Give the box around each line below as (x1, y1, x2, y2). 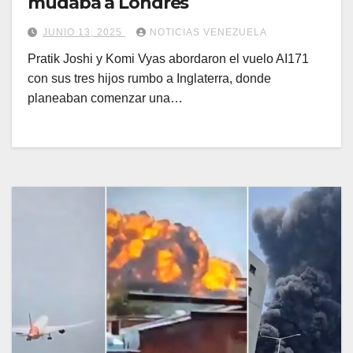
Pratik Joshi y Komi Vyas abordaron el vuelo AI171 (28, 52, 309, 66)
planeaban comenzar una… (28, 91, 183, 106)
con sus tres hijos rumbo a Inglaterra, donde (28, 72, 271, 86)
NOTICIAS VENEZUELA (150, 27, 267, 39)
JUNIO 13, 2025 (43, 27, 125, 39)
